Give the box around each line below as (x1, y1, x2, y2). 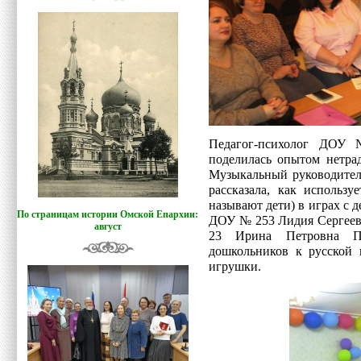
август (94, 221, 122, 232)
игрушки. (209, 259, 261, 274)
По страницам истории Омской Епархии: (17, 209, 199, 220)
